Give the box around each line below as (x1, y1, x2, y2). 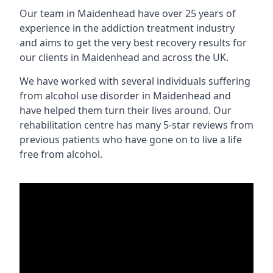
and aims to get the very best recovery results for (19, 36, 247, 49)
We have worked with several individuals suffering (19, 74, 250, 88)
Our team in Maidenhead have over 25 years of (19, 7, 236, 20)
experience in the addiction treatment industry (19, 21, 235, 35)
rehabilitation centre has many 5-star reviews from (19, 118, 253, 132)
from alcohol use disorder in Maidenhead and (19, 89, 231, 102)
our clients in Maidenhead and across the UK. (19, 51, 229, 64)
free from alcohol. (19, 147, 102, 161)
